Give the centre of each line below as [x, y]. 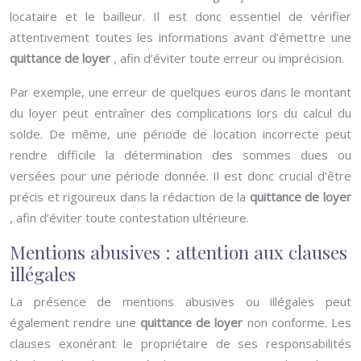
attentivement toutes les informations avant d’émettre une [180, 37]
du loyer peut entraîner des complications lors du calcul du [180, 113]
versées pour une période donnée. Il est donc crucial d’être [180, 176]
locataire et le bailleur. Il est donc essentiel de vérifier [180, 16]
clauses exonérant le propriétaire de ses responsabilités [180, 343]
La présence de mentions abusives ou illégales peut [180, 301]
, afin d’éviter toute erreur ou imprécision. [229, 58]
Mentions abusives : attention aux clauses [178, 252]
